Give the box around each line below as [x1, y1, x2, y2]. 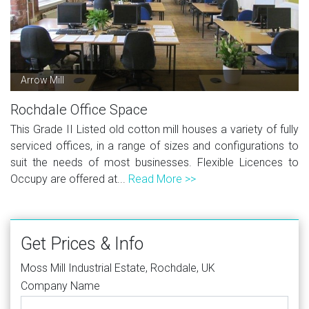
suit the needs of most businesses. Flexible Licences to [10, 155, 299, 169]
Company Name [21, 279, 100, 292]
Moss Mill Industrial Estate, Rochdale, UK [21, 261, 215, 275]
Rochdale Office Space [10, 101, 148, 118]
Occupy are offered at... [10, 172, 128, 186]
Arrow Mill [21, 74, 64, 86]
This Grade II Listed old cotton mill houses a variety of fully [10, 122, 299, 136]
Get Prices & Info [21, 233, 143, 254]
